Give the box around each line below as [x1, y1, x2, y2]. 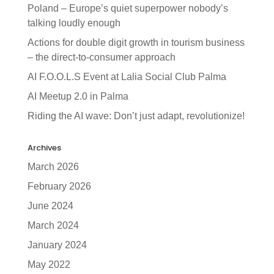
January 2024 [27, 240, 87, 251]
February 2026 [27, 181, 91, 192]
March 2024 [27, 220, 79, 231]
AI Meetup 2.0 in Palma [27, 91, 128, 102]
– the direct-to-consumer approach [27, 52, 176, 63]
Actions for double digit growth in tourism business [27, 37, 245, 48]
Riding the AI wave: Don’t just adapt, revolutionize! [27, 111, 245, 122]
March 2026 [27, 161, 79, 172]
